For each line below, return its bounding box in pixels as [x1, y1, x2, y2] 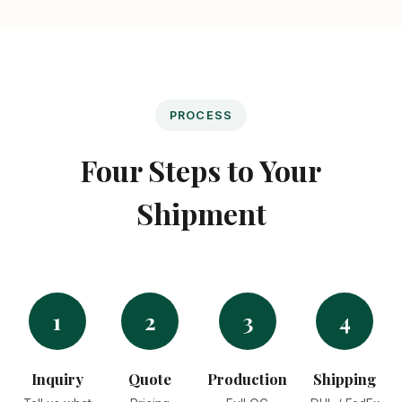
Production [207, 368, 288, 389]
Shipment [135, 193, 267, 232]
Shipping [313, 368, 377, 389]
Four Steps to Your [81, 150, 321, 189]
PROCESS [169, 108, 233, 122]
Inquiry [31, 368, 83, 389]
